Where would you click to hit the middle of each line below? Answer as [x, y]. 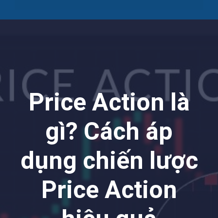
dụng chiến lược [109, 160]
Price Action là [109, 102]
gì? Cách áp [109, 131]
